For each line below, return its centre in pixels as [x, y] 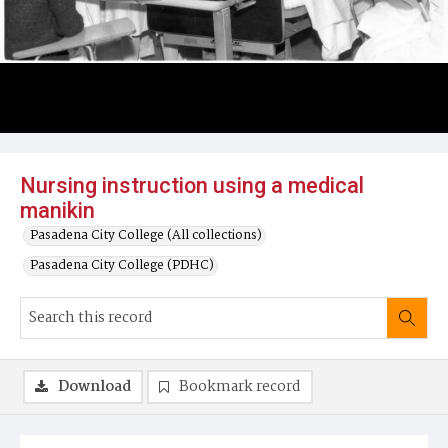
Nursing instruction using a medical [192, 185]
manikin [57, 210]
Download [94, 387]
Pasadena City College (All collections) [146, 235]
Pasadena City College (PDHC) [122, 265]
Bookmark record [240, 387]
